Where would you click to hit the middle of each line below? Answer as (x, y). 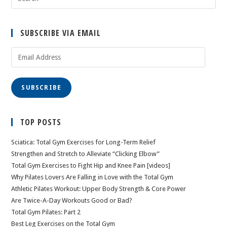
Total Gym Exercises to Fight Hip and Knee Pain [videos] (91, 166)
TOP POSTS (41, 122)
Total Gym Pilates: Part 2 (46, 212)
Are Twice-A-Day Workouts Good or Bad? (72, 201)
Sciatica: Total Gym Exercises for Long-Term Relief (84, 142)
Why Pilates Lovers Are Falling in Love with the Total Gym (92, 177)
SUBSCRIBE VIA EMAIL (61, 33)
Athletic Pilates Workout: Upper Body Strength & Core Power (99, 189)
